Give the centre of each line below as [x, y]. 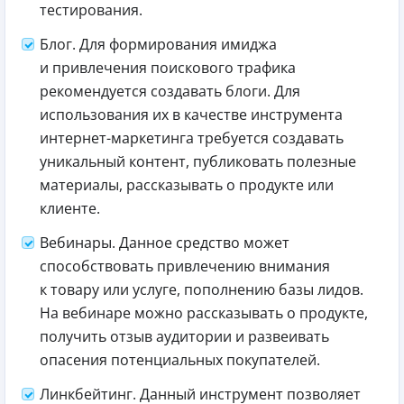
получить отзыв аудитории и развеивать [184, 337]
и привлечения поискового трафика [168, 68]
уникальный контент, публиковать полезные [198, 162]
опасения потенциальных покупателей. [180, 360]
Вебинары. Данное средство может [165, 243]
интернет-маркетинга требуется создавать [192, 138]
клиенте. [70, 209]
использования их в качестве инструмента [191, 115]
